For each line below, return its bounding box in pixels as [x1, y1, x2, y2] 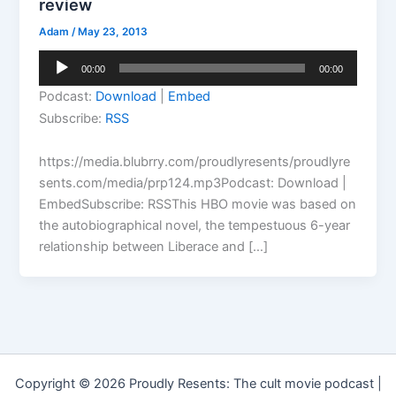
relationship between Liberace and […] [39, 239, 269, 255]
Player [38, 72, 75, 89]
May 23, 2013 [78, 25, 148, 38]
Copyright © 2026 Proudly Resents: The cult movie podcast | [14, 376, 382, 392]
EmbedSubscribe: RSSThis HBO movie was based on [39, 196, 357, 213]
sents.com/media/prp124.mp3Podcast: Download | [39, 175, 347, 192]
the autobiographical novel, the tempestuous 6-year [39, 217, 351, 234]
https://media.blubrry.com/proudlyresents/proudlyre [39, 154, 351, 171]
